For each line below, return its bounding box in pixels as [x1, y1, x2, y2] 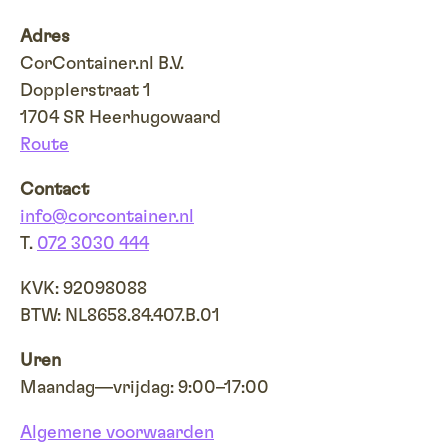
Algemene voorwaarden [20, 421, 214, 445]
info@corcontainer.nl [20, 205, 194, 229]
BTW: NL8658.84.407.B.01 [20, 304, 220, 328]
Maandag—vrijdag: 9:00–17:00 [20, 376, 269, 400]
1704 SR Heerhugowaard [20, 106, 221, 130]
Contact [20, 178, 89, 202]
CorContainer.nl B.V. [20, 52, 184, 76]
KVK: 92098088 [20, 277, 147, 301]
